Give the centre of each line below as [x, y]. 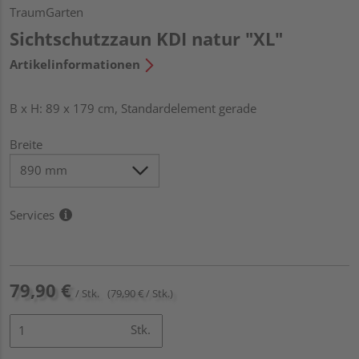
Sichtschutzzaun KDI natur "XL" [146, 38]
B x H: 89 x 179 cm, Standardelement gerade [133, 108]
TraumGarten [46, 12]
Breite [26, 144]
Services [32, 214]
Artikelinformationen [75, 64]
